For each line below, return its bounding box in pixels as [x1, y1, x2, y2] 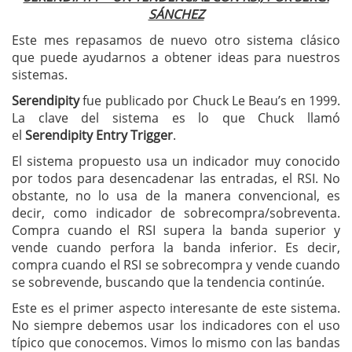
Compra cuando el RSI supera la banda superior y [12, 222, 340, 239]
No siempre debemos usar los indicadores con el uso [12, 317, 340, 334]
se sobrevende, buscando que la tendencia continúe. [12, 273, 324, 291]
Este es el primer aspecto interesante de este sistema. [12, 299, 340, 317]
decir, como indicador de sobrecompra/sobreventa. [12, 204, 340, 222]
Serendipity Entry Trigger [25, 126, 173, 144]
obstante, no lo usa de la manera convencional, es [12, 187, 340, 204]
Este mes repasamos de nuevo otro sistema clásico [12, 31, 340, 49]
